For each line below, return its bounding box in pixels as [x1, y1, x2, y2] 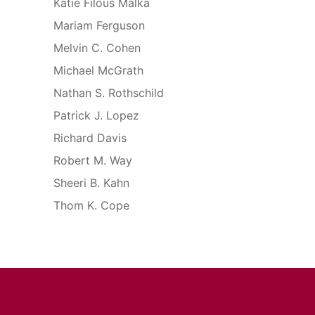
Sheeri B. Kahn [53, 176, 129, 191]
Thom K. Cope [53, 198, 129, 213]
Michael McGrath [53, 63, 143, 78]
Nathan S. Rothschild [53, 86, 164, 101]
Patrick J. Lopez [53, 108, 139, 123]
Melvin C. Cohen [53, 41, 141, 56]
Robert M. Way [53, 153, 132, 168]
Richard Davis [53, 131, 127, 146]
